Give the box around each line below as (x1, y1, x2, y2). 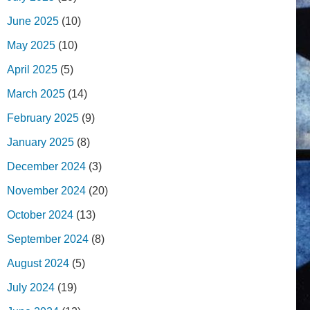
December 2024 (7, 161, 86, 173)
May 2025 (7, 39, 55, 52)
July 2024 (7, 282, 55, 294)
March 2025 (7, 88, 65, 100)
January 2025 (7, 136, 74, 149)
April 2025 (7, 64, 57, 76)
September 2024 (7, 233, 89, 246)
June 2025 (7, 15, 59, 28)
